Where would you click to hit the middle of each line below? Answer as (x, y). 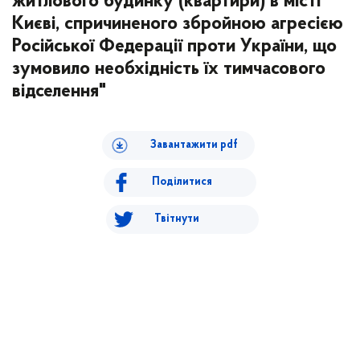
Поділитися (182, 182)
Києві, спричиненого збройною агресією (178, 24)
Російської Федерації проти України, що (174, 47)
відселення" (59, 92)
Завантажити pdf (194, 145)
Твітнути (176, 219)
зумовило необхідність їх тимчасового (169, 69)
